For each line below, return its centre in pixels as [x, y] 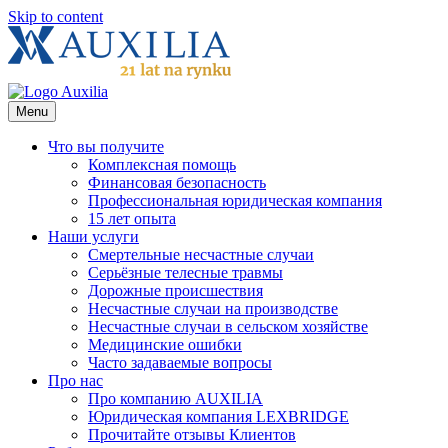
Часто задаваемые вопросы [180, 362]
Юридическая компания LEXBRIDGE [218, 416]
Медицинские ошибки [165, 344]
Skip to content [55, 16]
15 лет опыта [132, 218]
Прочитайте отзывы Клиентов [192, 434]
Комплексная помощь [162, 164]
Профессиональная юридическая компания [235, 200]
